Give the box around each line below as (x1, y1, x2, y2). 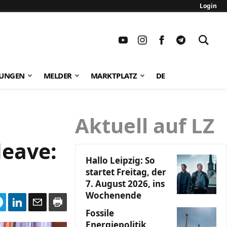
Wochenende (86, 190, 141, 201)
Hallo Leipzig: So (86, 155, 155, 166)
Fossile (86, 207, 114, 219)
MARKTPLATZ (90, 70, 137, 81)
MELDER (43, 70, 72, 81)
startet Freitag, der (86, 166, 166, 178)
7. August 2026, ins (86, 178, 165, 190)
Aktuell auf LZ (75, 111, 214, 139)
